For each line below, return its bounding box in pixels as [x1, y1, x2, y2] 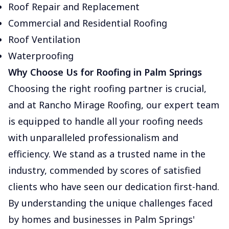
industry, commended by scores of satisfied [8, 164, 201, 176]
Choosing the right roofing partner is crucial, [8, 82, 207, 95]
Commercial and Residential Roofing [8, 17, 167, 29]
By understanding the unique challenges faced [8, 197, 213, 209]
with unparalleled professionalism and [8, 131, 178, 144]
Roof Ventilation [8, 33, 80, 45]
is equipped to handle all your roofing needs [8, 115, 203, 127]
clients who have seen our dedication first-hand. [8, 180, 219, 193]
